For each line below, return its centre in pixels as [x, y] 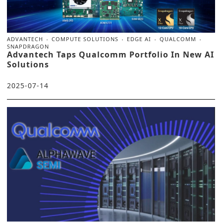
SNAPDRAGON [28, 46]
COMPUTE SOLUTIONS [85, 39]
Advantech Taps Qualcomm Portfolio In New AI [111, 54]
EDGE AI [139, 39]
